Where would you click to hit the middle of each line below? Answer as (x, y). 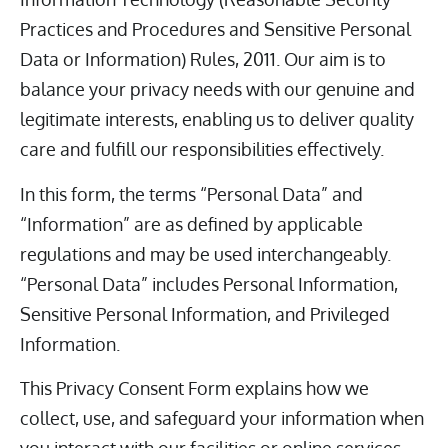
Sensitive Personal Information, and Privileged (205, 313)
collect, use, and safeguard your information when (222, 418)
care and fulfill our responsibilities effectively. (202, 149)
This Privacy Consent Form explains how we (194, 388)
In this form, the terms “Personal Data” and (191, 193)
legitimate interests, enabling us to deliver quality (217, 119)
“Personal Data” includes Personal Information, (209, 283)
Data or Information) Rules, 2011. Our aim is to (203, 59)
